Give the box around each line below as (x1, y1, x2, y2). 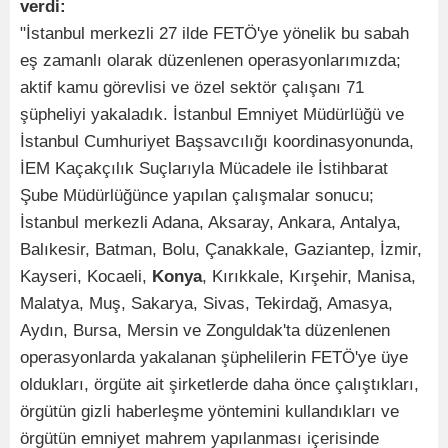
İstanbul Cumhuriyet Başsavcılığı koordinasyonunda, (20, 131, 414, 151)
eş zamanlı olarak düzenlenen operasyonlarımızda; (20, 50, 401, 70)
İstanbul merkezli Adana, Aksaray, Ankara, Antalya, (20, 212, 401, 232)
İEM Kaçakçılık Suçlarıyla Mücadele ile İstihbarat (20, 158, 388, 178)
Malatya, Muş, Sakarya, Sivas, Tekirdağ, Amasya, (20, 293, 393, 313)
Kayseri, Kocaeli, (20, 266, 152, 286)
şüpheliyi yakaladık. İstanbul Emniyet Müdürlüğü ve (20, 104, 404, 124)
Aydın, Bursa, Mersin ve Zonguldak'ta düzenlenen (20, 320, 390, 340)
